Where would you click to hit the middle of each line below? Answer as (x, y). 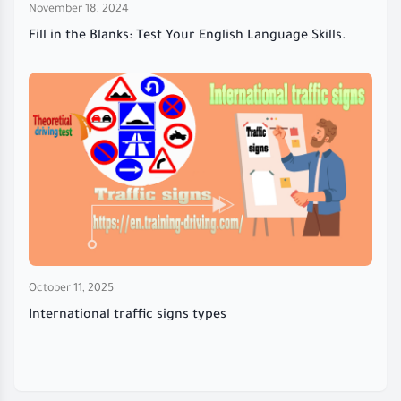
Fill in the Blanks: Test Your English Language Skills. (188, 37)
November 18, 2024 (79, 10)
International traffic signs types (128, 316)
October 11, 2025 (71, 290)
